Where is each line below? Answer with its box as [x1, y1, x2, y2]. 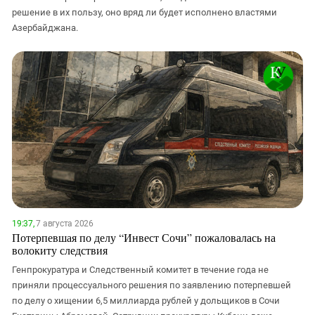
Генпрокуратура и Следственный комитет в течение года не [12, 264, 269, 275]
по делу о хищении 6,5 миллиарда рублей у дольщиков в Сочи [12, 295, 280, 306]
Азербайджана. [12, 22, 78, 33]
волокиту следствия [12, 242, 108, 257]
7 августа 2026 [34, 218, 94, 229]
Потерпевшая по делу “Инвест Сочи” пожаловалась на [12, 229, 276, 245]
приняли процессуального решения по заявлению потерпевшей [12, 279, 291, 290]
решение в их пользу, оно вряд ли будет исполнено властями [12, 6, 277, 18]
